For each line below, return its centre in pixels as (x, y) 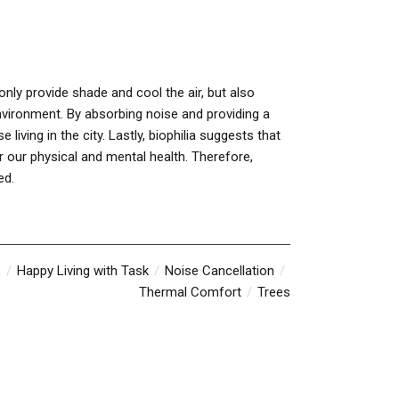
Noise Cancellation (220, 271)
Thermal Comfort (190, 292)
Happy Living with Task (83, 271)
